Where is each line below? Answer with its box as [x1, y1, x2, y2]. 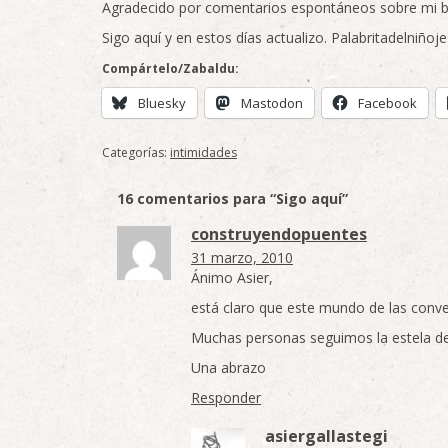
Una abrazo [191, 358, 266, 377]
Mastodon [241, 94, 303, 112]
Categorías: [102, 144, 170, 161]
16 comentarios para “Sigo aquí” [117, 189, 348, 208]
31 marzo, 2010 [191, 248, 293, 267]
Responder [191, 388, 261, 407]
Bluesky [138, 94, 186, 112]
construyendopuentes [191, 223, 367, 245]
